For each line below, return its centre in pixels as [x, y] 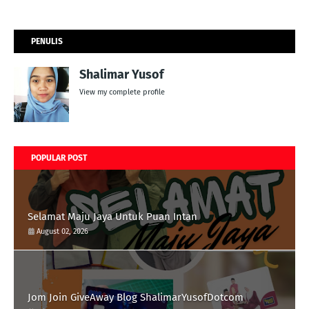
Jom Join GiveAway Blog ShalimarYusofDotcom [136, 297]
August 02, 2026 [62, 231]
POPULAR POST [59, 158]
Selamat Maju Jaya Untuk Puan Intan [112, 217]
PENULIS [47, 41]
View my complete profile [122, 92]
